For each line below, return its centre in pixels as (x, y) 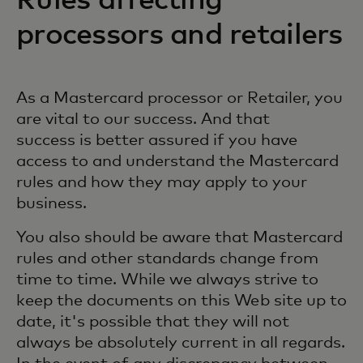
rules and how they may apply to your (162, 182)
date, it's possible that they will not (153, 322)
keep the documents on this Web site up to (181, 301)
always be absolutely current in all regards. (181, 343)
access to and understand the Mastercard (177, 161)
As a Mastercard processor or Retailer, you (179, 98)
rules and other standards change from (167, 258)
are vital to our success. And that (143, 119)
